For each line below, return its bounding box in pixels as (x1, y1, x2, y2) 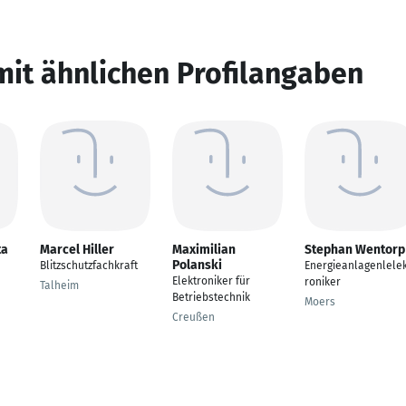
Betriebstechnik (172, 291, 250, 304)
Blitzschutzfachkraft (40, 259, 138, 272)
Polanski (172, 257, 222, 273)
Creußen (172, 311, 215, 324)
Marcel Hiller (40, 242, 114, 257)
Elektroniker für (172, 275, 250, 287)
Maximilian (172, 242, 236, 257)
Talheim (40, 279, 79, 292)
